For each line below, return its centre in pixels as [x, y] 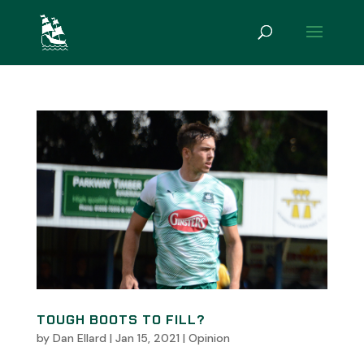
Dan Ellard [79, 338]
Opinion [209, 338]
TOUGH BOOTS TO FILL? [121, 319]
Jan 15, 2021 [147, 338]
